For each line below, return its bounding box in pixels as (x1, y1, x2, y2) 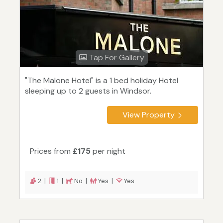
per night (91, 146, 125, 157)
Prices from (30, 146, 73, 157)
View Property (122, 110, 175, 120)
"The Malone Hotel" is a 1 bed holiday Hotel (25, 75, 178, 86)
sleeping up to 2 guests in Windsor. (25, 86, 151, 97)
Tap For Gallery (87, 52, 144, 63)
